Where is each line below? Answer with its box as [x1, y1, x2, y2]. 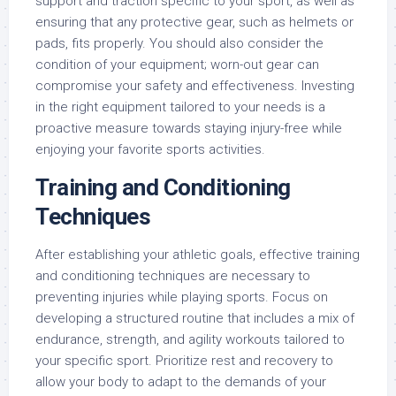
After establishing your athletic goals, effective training [35, 246, 360, 263]
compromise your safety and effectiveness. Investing [35, 77, 354, 94]
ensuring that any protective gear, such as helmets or [35, 13, 354, 30]
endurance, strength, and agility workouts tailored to [35, 331, 345, 347]
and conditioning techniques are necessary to [35, 267, 310, 284]
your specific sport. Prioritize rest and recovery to [35, 352, 333, 369]
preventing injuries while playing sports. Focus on [35, 288, 328, 305]
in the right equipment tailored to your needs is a [35, 98, 325, 115]
